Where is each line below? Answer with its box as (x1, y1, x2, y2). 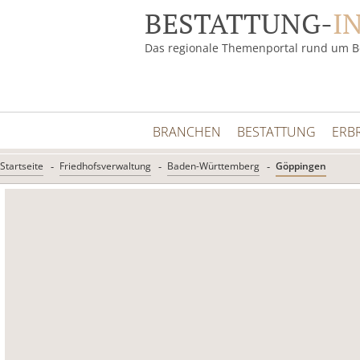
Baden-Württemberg (167, 159, 260, 173)
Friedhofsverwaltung (59, 159, 151, 173)
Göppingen (276, 159, 326, 173)
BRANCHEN (153, 123, 221, 141)
